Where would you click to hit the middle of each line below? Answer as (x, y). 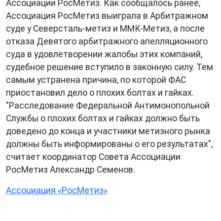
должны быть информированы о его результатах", (109, 144)
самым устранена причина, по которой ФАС (96, 80)
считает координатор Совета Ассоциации (93, 157)
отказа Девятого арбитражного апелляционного (107, 41)
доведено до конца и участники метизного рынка (108, 131)
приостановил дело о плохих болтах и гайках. (100, 93)
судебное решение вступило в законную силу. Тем (110, 67)
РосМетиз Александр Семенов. (71, 170)
